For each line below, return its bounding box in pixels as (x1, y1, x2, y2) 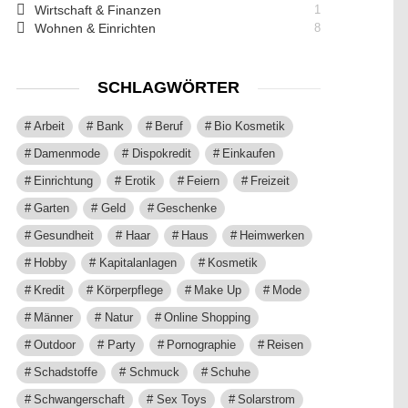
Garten (34, 201, 70, 215)
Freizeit (250, 174, 290, 188)
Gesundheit (34, 229, 95, 242)
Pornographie (166, 338, 236, 352)
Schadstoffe (34, 365, 98, 379)
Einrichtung (34, 174, 94, 188)
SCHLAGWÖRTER (97, 78, 240, 97)
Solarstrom (237, 393, 295, 406)
